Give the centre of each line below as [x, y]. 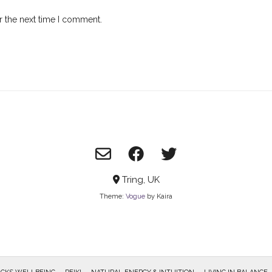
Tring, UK [139, 180]
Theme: [113, 197]
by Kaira [159, 197]
